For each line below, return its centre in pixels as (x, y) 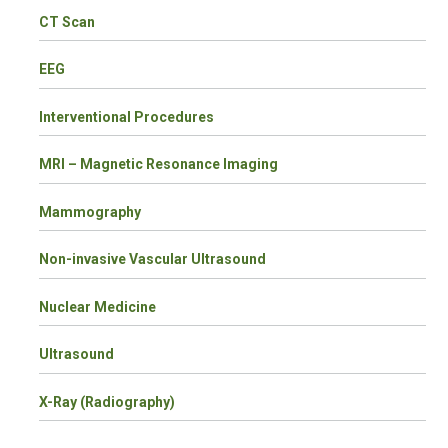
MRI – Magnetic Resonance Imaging (159, 164)
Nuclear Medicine (98, 306)
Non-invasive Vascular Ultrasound (153, 259)
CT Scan (67, 21)
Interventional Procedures (127, 116)
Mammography (90, 211)
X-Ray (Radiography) (107, 401)
